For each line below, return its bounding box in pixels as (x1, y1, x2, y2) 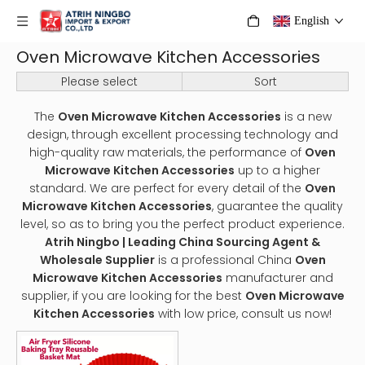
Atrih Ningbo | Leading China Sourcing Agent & (45, 234, 320, 250)
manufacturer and (222, 270, 333, 286)
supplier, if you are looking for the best (20, 288, 245, 304)
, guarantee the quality (212, 198, 343, 214)
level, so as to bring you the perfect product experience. (20, 216, 345, 232)
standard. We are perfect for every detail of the (29, 180, 305, 196)
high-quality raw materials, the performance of (29, 144, 305, 161)
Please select (61, 73, 138, 90)
